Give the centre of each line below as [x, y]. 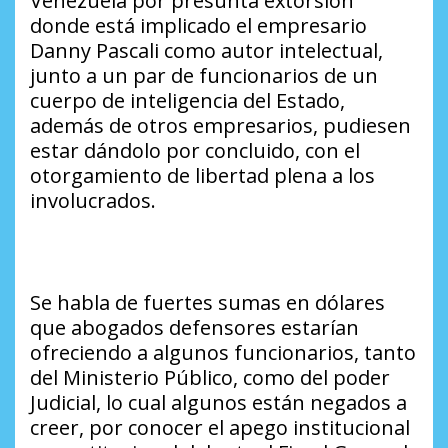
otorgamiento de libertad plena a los [202, 176]
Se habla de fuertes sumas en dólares [207, 303]
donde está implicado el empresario [198, 26]
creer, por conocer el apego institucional [220, 428]
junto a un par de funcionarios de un [204, 76]
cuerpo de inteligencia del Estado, [187, 101]
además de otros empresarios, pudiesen [220, 126]
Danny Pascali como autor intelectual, [206, 51]
